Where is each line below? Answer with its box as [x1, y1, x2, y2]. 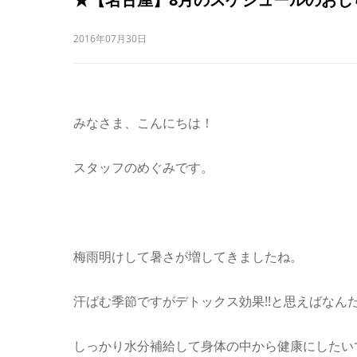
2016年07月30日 [73, 32, 147, 45]
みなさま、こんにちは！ [73, 114, 214, 131]
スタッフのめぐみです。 [73, 159, 214, 176]
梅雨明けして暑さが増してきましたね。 [73, 248, 303, 265]
